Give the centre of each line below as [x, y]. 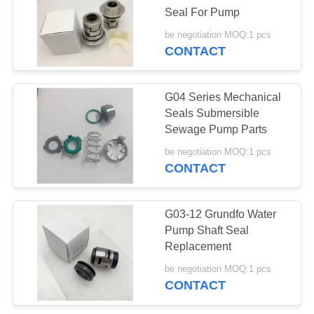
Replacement [198, 247]
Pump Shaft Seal [207, 231]
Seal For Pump [203, 12]
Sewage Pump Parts [216, 130]
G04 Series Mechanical [223, 97]
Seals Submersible [212, 114]
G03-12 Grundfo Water [221, 214]
